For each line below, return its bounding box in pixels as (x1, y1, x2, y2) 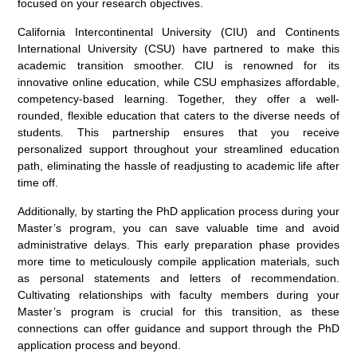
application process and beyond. (18, 338, 182, 351)
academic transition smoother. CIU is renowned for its (18, 58, 339, 72)
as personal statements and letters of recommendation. (18, 271, 339, 284)
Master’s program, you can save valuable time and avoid (18, 221, 339, 234)
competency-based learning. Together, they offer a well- (18, 92, 339, 105)
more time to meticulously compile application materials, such (18, 254, 339, 268)
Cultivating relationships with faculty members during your (18, 288, 339, 301)
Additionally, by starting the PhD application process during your (18, 204, 339, 218)
